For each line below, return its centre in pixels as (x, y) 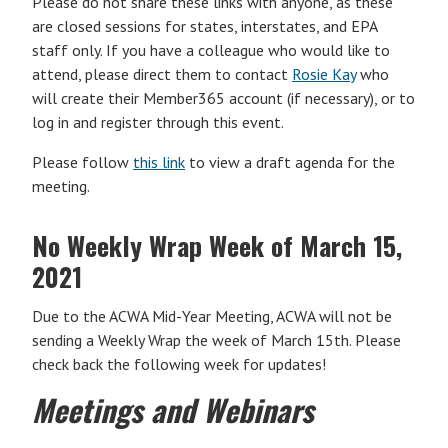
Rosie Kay (324, 74)
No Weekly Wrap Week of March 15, (217, 245)
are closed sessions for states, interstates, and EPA (204, 26)
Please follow (82, 162)
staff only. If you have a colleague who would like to (211, 50)
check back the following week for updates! (179, 364)
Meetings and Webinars (173, 409)
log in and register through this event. (158, 122)
